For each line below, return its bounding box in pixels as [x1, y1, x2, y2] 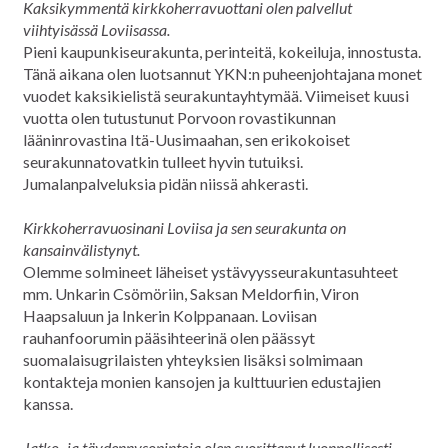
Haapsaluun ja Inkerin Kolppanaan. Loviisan [23, 306, 317, 326]
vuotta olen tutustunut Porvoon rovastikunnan [23, 108, 336, 128]
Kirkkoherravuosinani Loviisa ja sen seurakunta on [23, 218, 346, 238]
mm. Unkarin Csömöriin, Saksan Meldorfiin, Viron [23, 284, 359, 304]
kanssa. [23, 394, 73, 414]
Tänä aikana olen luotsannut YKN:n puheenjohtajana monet [23, 64, 422, 84]
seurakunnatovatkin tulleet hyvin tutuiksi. [23, 152, 303, 172]
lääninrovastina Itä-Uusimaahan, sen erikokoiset [23, 130, 350, 150]
